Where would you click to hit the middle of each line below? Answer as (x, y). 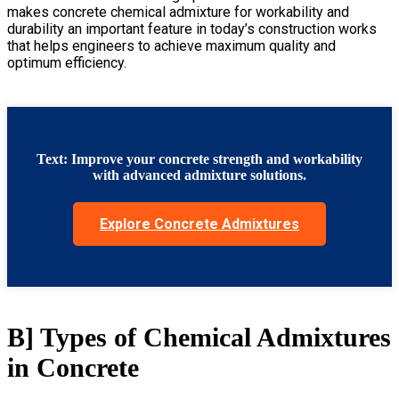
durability (36, 28)
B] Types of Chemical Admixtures (199, 337)
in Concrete (73, 367)
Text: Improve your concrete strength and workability (199, 159)
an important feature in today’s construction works (220, 28)
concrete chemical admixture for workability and (201, 12)
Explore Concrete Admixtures (199, 224)
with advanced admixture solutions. (199, 175)
